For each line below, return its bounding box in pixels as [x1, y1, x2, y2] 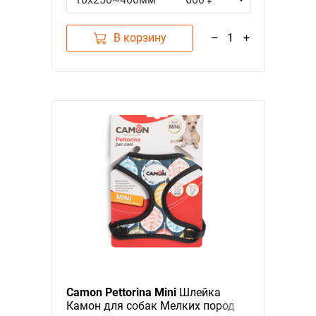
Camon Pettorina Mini [66, 285, 176, 299]
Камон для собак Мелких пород [66, 298, 235, 312]
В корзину [113, 30, 166, 44]
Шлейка [176, 285, 221, 299]
